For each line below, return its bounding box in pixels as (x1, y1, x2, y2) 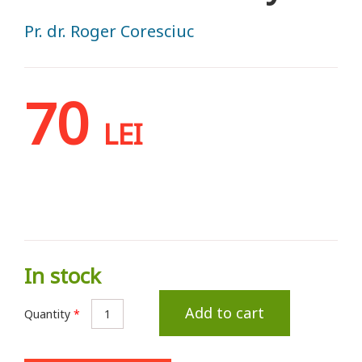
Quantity (24, 305, 74, 322)
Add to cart (185, 302, 264, 322)
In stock (24, 260, 101, 290)
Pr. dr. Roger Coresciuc (24, 19, 194, 42)
